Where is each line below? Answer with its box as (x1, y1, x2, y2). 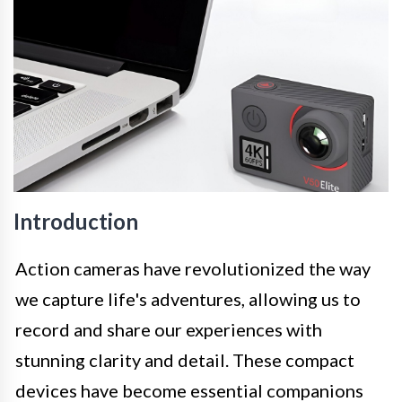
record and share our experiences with (15, 318, 322, 340)
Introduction (13, 207, 138, 234)
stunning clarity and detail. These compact (15, 348, 354, 371)
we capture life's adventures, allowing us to (15, 287, 361, 310)
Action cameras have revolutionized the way (15, 257, 371, 279)
